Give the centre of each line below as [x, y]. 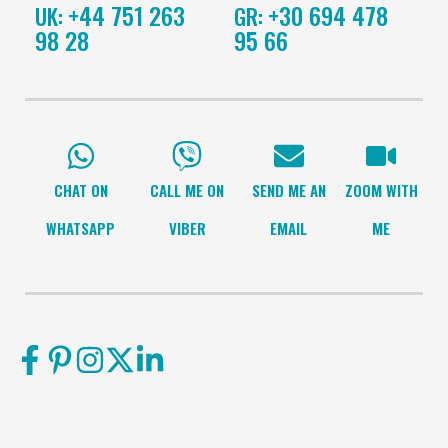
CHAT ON [80, 190]
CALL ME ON [187, 190]
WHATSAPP [81, 228]
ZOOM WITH [381, 190]
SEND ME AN [288, 190]
